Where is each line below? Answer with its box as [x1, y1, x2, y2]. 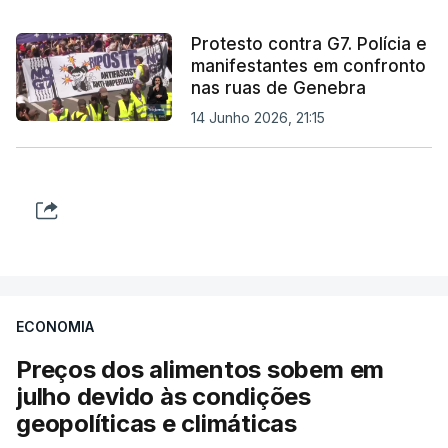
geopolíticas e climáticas [16, 408, 297, 438]
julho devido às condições [16, 381, 311, 411]
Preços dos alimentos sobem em [16, 354, 385, 384]
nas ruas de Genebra [190, 77, 366, 98]
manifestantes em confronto [190, 55, 426, 76]
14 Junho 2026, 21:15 [190, 108, 325, 126]
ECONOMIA [16, 317, 94, 335]
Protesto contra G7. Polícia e [190, 33, 427, 54]
